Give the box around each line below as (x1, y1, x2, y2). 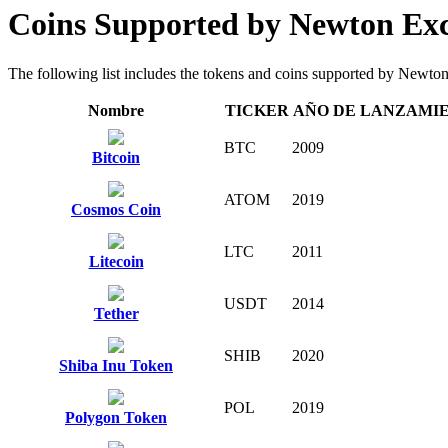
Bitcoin (92, 148, 140, 166)
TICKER (225, 101, 289, 119)
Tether (93, 304, 139, 322)
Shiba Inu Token (59, 356, 173, 374)
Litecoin (88, 252, 144, 270)
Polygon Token (65, 408, 167, 426)
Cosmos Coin (71, 200, 161, 218)
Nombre (88, 101, 144, 119)
